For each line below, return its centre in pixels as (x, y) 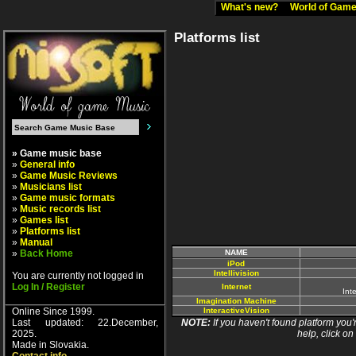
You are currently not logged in (78, 276)
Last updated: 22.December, (85, 323)
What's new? (253, 7)
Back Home (46, 253)
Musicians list (51, 187)
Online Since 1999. (53, 311)
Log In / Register (48, 287)
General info (47, 164)
